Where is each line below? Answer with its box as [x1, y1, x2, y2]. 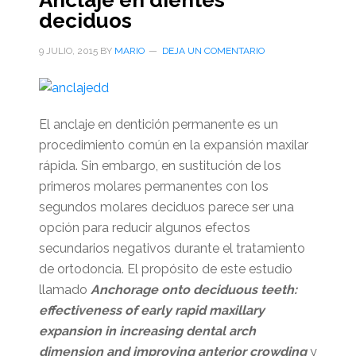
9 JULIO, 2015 [38, 45, 98, 56]
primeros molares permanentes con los [38, 179, 269, 194]
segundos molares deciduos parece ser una [38, 199, 294, 215]
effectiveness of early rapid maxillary [38, 303, 265, 318]
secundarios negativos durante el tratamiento [38, 241, 305, 256]
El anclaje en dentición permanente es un [38, 117, 278, 132]
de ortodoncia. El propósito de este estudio [38, 261, 292, 277]
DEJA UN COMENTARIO [161, 45, 265, 56]
